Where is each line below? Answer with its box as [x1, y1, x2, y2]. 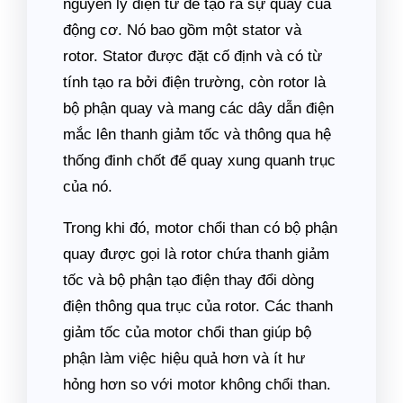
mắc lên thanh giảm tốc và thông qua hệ [63, 126, 331, 143]
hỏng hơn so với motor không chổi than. [63, 376, 331, 393]
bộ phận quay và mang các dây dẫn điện [63, 100, 334, 117]
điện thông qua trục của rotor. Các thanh [63, 298, 333, 315]
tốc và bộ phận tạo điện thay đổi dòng [63, 272, 314, 289]
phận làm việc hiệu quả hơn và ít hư [63, 350, 305, 367]
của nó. [63, 178, 112, 195]
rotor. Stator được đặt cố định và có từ [63, 48, 322, 65]
